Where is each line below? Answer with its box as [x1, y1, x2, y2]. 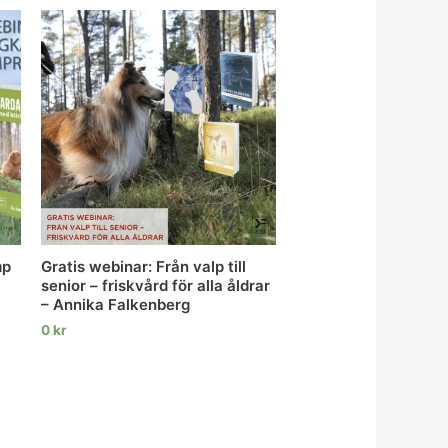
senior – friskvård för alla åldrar [40, 276, 270, 296]
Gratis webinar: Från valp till [40, 257, 246, 277]
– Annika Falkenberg [40, 295, 190, 315]
